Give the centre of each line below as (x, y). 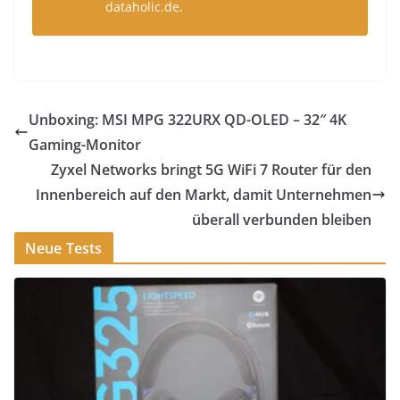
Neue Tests (64, 248)
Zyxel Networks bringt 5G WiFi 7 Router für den (211, 169)
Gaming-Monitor (85, 144)
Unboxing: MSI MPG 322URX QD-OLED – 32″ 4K (187, 119)
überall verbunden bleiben (282, 219)
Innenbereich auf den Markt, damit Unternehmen (204, 194)
